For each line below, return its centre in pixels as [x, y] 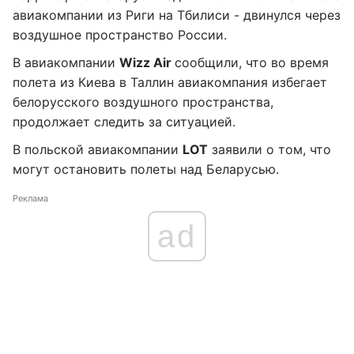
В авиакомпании [66, 63]
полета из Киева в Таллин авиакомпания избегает [170, 83]
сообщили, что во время [252, 63]
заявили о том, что [269, 150]
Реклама [30, 199]
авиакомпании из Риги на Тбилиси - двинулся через [177, 15]
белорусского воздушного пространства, [143, 102]
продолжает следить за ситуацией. [124, 122]
